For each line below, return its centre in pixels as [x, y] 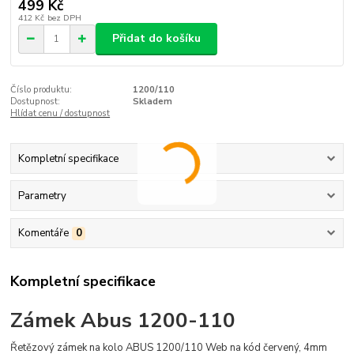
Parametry [42, 196]
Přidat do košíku [156, 39]
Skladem [152, 101]
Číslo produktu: [41, 89]
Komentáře [43, 233]
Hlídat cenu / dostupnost [60, 113]
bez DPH [64, 17]
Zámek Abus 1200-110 [123, 320]
